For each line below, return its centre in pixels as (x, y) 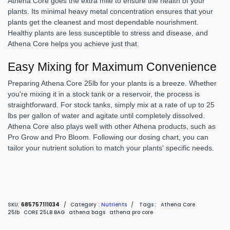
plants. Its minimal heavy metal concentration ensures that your (110, 11)
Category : (86, 204)
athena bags (87, 212)
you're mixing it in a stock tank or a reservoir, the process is (104, 94)
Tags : (148, 204)
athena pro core (131, 212)
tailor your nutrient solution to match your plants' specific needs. (111, 148)
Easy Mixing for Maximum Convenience (112, 66)
